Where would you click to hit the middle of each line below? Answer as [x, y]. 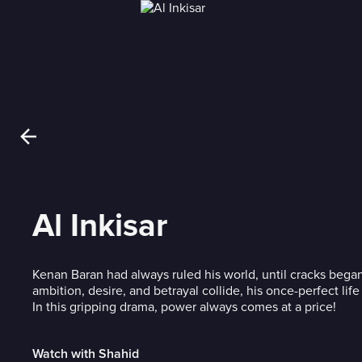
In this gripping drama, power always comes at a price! [184, 307]
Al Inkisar [100, 226]
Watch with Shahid [86, 354]
